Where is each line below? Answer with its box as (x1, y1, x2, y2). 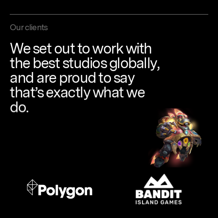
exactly (45, 83, 92, 101)
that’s (10, 83, 46, 101)
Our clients (10, 22, 48, 32)
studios (62, 54, 109, 72)
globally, (109, 54, 159, 72)
